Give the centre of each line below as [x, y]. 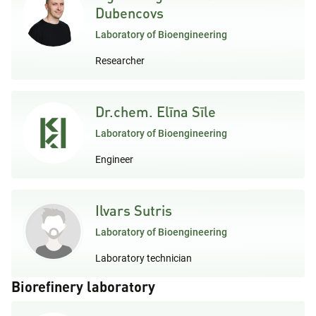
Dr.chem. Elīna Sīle [156, 111]
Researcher [120, 60]
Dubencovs [129, 12]
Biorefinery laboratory [83, 286]
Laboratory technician [144, 258]
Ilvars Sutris [134, 210]
